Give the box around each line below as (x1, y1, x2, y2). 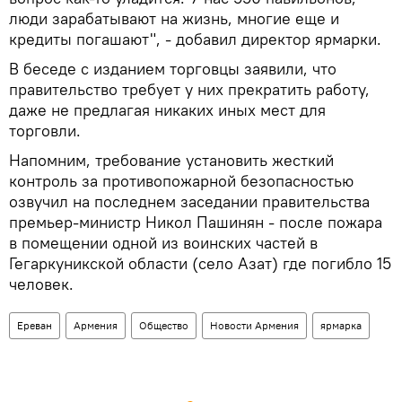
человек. (9, 273, 74, 294)
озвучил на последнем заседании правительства (9, 190, 370, 212)
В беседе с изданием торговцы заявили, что (9, 57, 336, 79)
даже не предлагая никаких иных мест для (9, 99, 326, 120)
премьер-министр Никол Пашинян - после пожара (9, 211, 382, 232)
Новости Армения (210, 318, 299, 332)
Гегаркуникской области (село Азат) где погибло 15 (9, 252, 391, 274)
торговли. (9, 119, 81, 141)
